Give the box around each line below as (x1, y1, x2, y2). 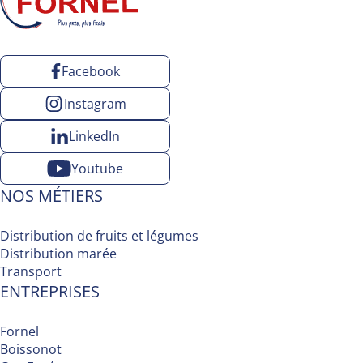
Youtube (70, 159, 123, 177)
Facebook (61, 62, 120, 80)
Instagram (64, 94, 127, 113)
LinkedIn (68, 126, 120, 145)
